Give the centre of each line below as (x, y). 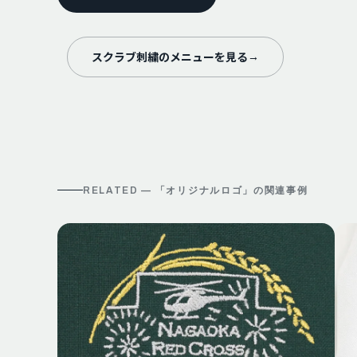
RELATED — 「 (125, 190)
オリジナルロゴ (204, 190)
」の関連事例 (275, 190)
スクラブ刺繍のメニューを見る (170, 57)
